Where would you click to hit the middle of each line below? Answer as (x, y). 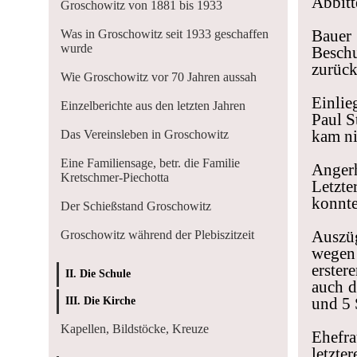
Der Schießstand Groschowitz (136, 206)
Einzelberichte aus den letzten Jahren (153, 106)
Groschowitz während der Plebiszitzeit (157, 235)
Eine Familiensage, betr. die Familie (150, 163)
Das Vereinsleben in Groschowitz (145, 134)
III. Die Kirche (100, 301)
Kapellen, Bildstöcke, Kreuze (135, 329)
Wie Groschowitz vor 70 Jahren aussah (159, 77)
